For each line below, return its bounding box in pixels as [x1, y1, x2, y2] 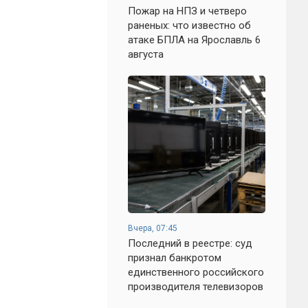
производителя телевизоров [128, 280, 263, 293]
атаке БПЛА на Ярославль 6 [128, 34, 261, 46]
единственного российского [128, 266, 264, 278]
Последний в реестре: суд [128, 237, 252, 250]
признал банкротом [128, 252, 221, 264]
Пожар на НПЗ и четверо [128, 5, 247, 17]
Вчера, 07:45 [128, 223, 177, 233]
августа [128, 48, 164, 60]
